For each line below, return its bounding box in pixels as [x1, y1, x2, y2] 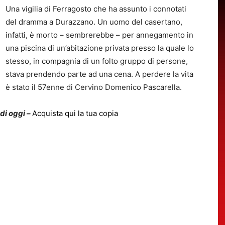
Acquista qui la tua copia [32, 108, 118, 118]
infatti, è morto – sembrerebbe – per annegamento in [6, 30, 193, 40]
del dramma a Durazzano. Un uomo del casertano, [6, 17, 182, 27]
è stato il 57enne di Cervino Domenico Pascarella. [6, 82, 182, 92]
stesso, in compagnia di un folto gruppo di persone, [6, 56, 188, 66]
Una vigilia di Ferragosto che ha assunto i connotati [6, 4, 186, 14]
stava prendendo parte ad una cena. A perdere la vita [6, 69, 193, 79]
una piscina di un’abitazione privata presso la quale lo [6, 43, 194, 53]
